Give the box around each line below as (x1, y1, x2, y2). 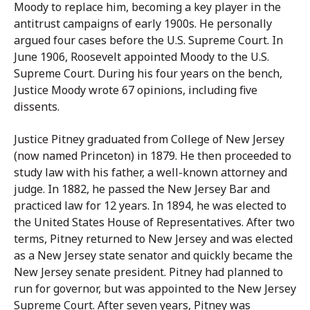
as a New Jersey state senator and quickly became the (14, 247, 293, 263)
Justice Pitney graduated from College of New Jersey (14, 131, 284, 147)
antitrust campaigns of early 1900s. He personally (14, 15, 272, 31)
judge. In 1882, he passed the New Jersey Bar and (14, 181, 270, 197)
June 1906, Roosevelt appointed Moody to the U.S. (14, 48, 269, 64)
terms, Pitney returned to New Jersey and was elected (14, 230, 293, 246)
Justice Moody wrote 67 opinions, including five (14, 82, 257, 98)
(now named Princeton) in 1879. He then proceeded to (14, 147, 291, 163)
